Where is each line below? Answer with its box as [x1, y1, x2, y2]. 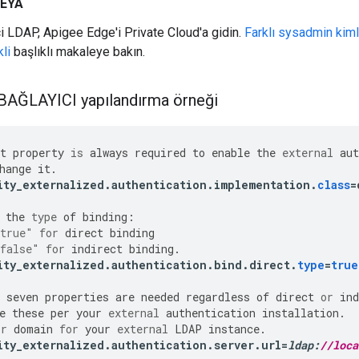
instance [208, 321, 260, 337]
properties [45, 289, 109, 305]
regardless [186, 289, 250, 305]
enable [212, 145, 250, 161]
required [135, 145, 186, 161]
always [90, 145, 128, 161]
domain [14, 321, 53, 337]
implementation [214, 177, 310, 193]
